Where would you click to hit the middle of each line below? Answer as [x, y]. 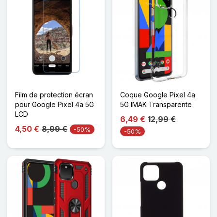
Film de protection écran [54, 94]
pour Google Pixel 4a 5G [54, 104]
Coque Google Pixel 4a [158, 94]
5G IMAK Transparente [156, 104]
